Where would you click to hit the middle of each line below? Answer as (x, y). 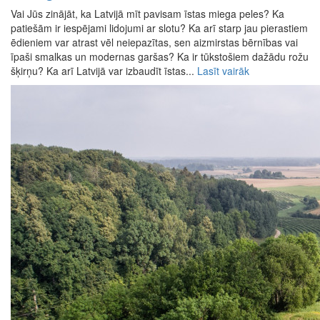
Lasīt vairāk (223, 71)
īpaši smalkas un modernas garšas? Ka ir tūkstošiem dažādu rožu (160, 57)
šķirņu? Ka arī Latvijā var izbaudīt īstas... (104, 71)
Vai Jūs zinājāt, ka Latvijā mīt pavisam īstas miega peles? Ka (147, 14)
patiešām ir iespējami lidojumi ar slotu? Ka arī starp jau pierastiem (159, 28)
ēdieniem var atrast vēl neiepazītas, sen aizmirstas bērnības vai (154, 42)
